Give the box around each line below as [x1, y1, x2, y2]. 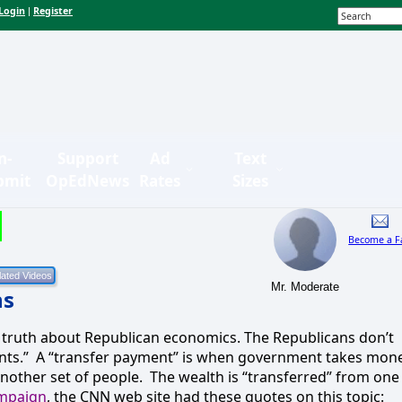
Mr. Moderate [271, 279, 340, 293]
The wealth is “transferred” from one [150, 366, 399, 387]
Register [33, 4, 73, 18]
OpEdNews [46, 170, 129, 191]
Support [57, 147, 118, 169]
